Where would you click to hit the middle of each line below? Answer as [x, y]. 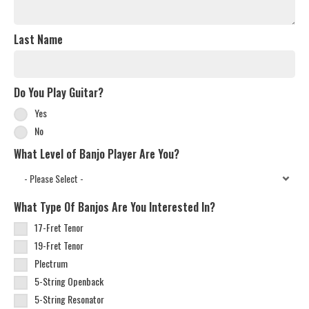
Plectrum [51, 263]
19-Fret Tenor [59, 245]
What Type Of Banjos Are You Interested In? [114, 207]
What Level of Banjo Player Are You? [97, 153]
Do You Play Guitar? [59, 92]
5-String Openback [69, 281]
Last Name [38, 39]
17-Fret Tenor [59, 227]
